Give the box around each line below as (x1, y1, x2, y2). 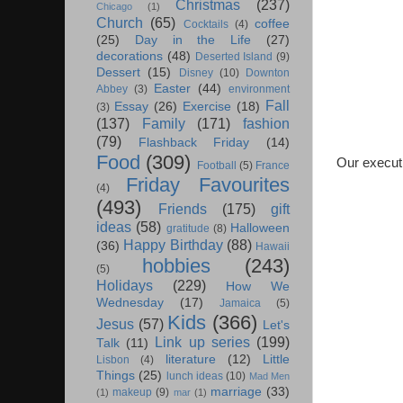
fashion (243, 115, 291, 132)
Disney (178, 67, 213, 80)
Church (96, 14, 143, 31)
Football (196, 159, 237, 173)
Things (96, 369, 135, 383)
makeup (112, 386, 153, 399)
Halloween (230, 221, 290, 236)
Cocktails (183, 18, 228, 31)
